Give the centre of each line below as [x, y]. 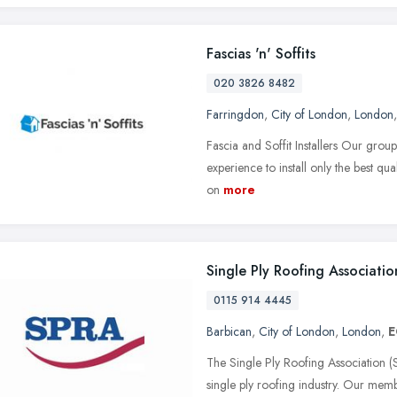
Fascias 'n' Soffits [261, 53]
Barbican [229, 331]
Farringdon [235, 114]
